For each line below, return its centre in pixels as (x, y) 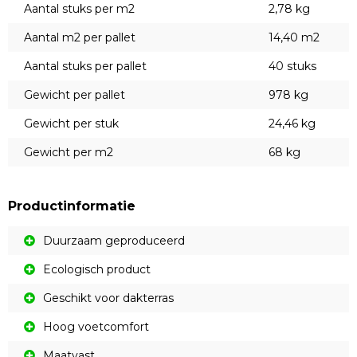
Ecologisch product (97, 270)
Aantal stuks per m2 (79, 9)
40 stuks (292, 67)
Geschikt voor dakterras (108, 298)
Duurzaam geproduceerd (114, 241)
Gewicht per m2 (69, 153)
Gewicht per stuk (71, 124)
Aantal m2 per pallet (80, 38)
